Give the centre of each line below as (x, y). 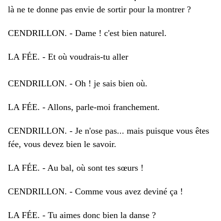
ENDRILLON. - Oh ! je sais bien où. (81, 83)
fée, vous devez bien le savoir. (62, 144)
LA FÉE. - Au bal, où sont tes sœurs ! (76, 168)
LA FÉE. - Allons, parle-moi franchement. (84, 107)
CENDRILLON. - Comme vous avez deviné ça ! (95, 191)
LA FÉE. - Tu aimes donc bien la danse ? (82, 215)
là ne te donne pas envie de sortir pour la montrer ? (99, 9)
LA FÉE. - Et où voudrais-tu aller (68, 57)
